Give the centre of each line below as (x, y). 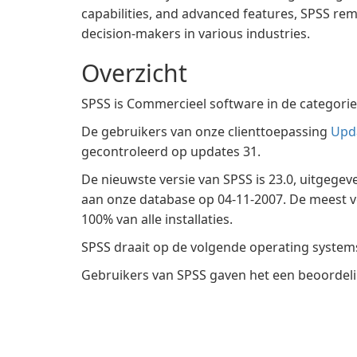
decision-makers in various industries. (196, 33)
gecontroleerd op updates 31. (171, 151)
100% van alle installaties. (157, 219)
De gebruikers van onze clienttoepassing (206, 131)
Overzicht (134, 73)
